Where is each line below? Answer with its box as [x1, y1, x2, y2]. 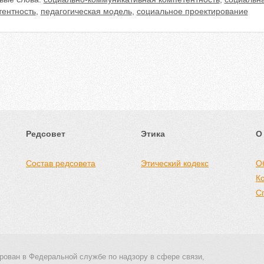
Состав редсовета [26, 159, 95, 168]
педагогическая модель [40, 6, 132, 16]
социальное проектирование [136, 6, 248, 16]
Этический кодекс [141, 159, 209, 168]
